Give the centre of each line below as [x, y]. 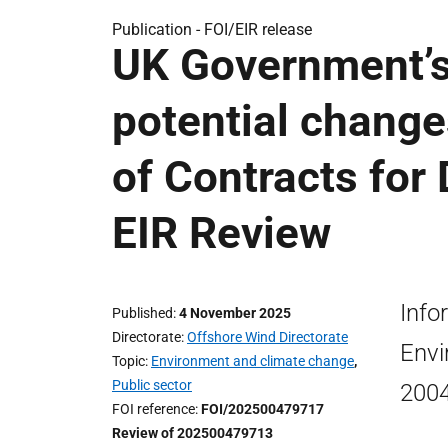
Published [142, 313]
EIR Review [221, 233]
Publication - [158, 29]
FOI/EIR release [258, 29]
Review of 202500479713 [192, 433]
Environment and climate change [252, 361]
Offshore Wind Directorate [267, 337]
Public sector [152, 385]
